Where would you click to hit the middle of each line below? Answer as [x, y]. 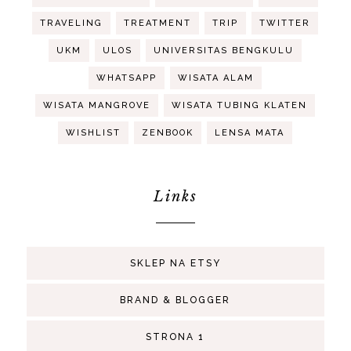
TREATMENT [158, 23]
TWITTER [285, 23]
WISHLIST [94, 132]
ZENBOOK [168, 132]
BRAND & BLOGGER [175, 300]
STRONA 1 [175, 337]
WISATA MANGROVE [97, 105]
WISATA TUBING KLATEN [240, 105]
